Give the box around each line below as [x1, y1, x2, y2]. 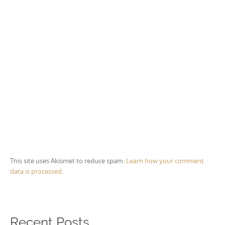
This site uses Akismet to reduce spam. [10, 156, 126, 166]
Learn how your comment [126, 156, 204, 166]
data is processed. [10, 167, 63, 176]
